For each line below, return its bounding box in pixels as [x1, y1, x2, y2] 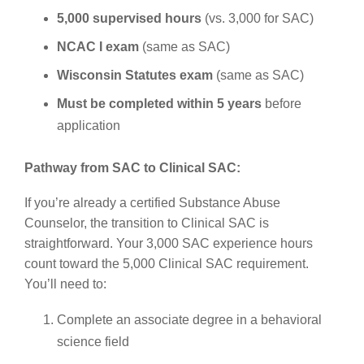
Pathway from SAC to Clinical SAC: [24, 160, 240, 175]
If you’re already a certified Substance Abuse [24, 195, 280, 210]
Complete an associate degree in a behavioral [57, 312, 322, 327]
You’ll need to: [24, 276, 106, 291]
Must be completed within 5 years [57, 96, 262, 110]
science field [57, 334, 129, 349]
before [262, 96, 301, 110]
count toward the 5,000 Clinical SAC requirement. [24, 256, 309, 271]
